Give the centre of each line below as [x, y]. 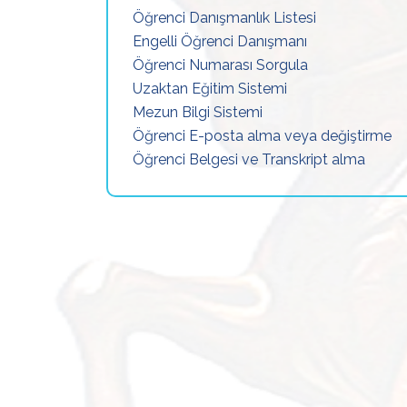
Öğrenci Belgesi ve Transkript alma [249, 159]
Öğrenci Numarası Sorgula [220, 65]
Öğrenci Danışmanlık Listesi [224, 18]
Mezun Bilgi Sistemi [198, 112]
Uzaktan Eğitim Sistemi [210, 89]
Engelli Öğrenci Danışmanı [220, 41]
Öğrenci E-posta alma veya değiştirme [262, 136]
